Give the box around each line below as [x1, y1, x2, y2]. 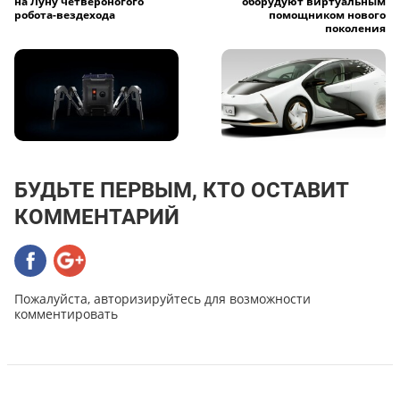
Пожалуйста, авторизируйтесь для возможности [14, 289, 311, 307]
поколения [325, 21, 386, 37]
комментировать [14, 304, 118, 322]
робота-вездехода [14, 7, 115, 23]
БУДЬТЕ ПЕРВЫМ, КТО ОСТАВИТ [14, 177, 349, 203]
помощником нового [269, 7, 386, 23]
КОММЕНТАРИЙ [14, 204, 179, 229]
